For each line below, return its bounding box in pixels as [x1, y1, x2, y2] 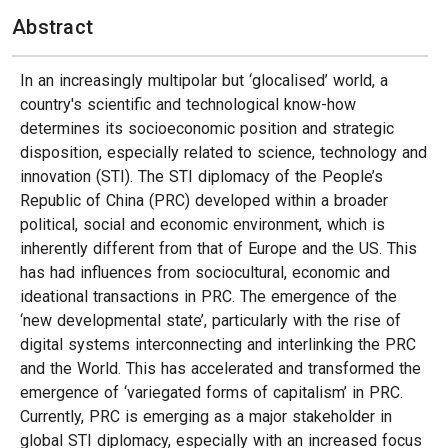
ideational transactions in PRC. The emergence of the [20, 287, 397, 306]
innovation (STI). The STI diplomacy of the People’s [20, 167, 383, 186]
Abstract [12, 15, 93, 39]
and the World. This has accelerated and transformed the [20, 359, 421, 378]
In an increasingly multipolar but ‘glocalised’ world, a [20, 71, 388, 90]
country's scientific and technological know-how [20, 95, 356, 114]
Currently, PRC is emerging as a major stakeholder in [20, 407, 392, 426]
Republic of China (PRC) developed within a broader [20, 191, 388, 210]
